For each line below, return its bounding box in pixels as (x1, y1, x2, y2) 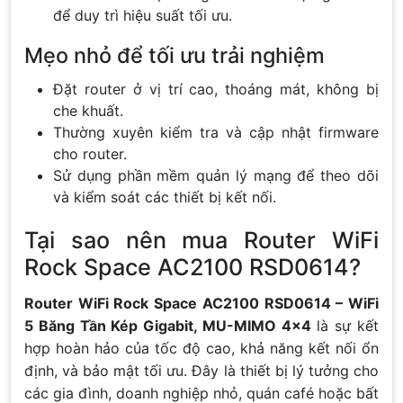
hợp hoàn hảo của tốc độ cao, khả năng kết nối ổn (24, 338, 379, 357)
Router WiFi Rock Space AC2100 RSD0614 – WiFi (24, 293, 379, 312)
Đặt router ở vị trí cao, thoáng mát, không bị (53, 79, 379, 98)
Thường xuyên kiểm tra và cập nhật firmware (53, 122, 379, 141)
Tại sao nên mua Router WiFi (24, 226, 379, 254)
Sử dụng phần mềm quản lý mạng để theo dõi (53, 166, 379, 184)
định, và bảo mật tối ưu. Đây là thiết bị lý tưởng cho (24, 361, 379, 380)
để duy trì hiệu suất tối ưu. (53, 5, 232, 24)
